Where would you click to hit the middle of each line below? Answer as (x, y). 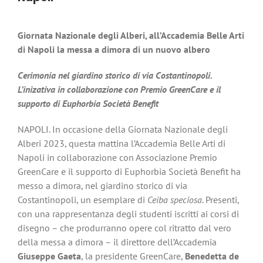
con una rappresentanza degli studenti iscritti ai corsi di (128, 214)
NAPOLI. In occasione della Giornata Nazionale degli (122, 129)
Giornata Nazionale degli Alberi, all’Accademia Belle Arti (131, 36)
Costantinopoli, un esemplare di (82, 200)
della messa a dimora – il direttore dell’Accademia (117, 242)
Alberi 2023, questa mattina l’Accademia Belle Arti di (121, 144)
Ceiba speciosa (174, 200)
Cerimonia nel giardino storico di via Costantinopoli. (114, 75)
